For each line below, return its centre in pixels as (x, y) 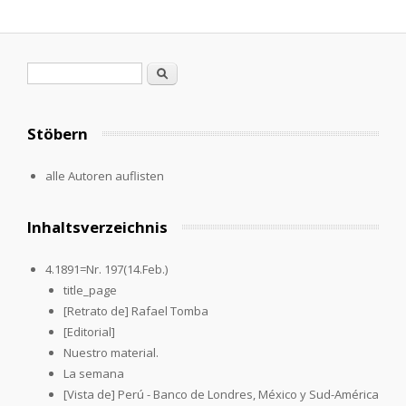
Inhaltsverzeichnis (97, 227)
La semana (94, 373)
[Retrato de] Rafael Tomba (136, 310)
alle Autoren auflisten (104, 175)
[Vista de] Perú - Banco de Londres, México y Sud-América (221, 394)
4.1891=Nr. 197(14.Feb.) (106, 269)
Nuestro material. (111, 352)
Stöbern (58, 133)
